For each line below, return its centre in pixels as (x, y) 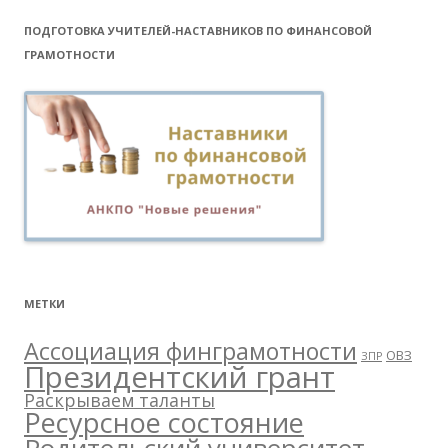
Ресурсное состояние (164, 423)
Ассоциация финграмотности (190, 351)
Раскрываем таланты (119, 400)
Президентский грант (179, 377)
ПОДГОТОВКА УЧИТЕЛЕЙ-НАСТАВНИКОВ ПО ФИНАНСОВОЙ (198, 31)
